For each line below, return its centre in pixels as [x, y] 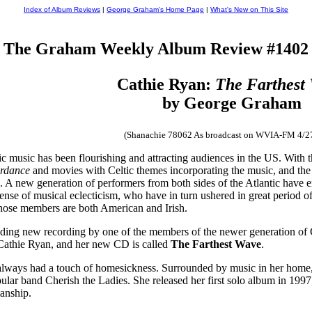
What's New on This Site [249, 9]
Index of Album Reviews [62, 9]
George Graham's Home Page [155, 9]
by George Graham [232, 103]
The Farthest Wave [216, 244]
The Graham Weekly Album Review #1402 [156, 48]
